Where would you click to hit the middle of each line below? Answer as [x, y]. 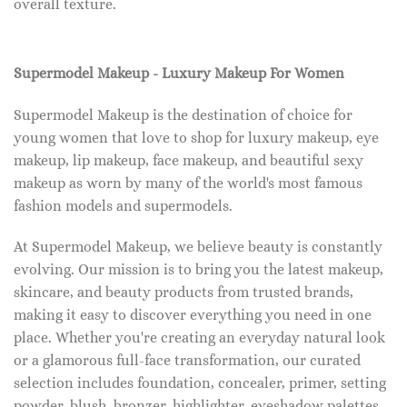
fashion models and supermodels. [123, 205]
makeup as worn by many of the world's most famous [188, 183]
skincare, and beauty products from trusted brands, [184, 293]
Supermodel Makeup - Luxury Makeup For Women [179, 73]
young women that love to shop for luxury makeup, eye [196, 137]
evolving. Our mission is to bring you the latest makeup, [199, 270]
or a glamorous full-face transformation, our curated [187, 361]
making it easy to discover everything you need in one [193, 315]
